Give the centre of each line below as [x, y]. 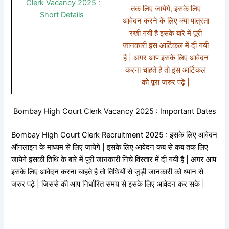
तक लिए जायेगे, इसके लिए [166, 8]
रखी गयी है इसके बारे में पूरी [166, 33]
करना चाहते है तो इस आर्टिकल [166, 70]
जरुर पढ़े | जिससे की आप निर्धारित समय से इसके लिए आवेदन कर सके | [108, 184]
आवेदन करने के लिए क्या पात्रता [166, 21]
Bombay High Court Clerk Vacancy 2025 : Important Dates [114, 111]
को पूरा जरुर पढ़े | [166, 82]
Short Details [63, 15]
